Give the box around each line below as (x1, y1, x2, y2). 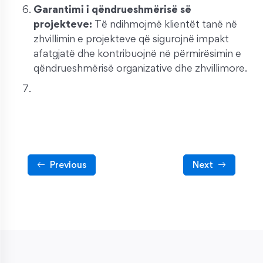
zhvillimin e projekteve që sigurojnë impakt (33, 32, 229, 45)
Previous (50, 159, 86, 171)
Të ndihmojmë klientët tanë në (95, 18, 237, 31)
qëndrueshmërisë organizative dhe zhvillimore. (33, 62, 247, 75)
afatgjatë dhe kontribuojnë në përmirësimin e (33, 47, 241, 60)
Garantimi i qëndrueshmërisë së (33, 3, 191, 16)
